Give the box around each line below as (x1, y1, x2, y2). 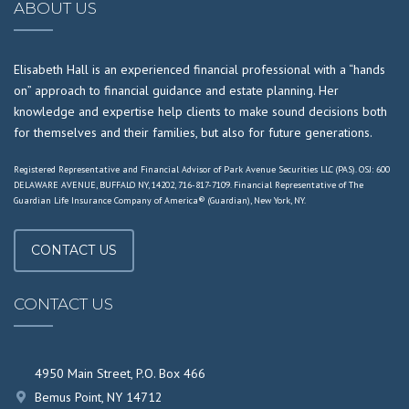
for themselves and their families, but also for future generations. (14, 123, 372, 141)
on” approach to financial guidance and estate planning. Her (14, 81, 339, 99)
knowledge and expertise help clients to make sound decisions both (14, 102, 387, 120)
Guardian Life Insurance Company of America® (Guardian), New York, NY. (14, 194, 306, 206)
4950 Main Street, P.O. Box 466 (35, 364, 205, 382)
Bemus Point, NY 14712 (35, 388, 163, 405)
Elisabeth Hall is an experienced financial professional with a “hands (14, 60, 385, 78)
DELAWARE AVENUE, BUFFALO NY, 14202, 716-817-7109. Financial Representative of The (14, 178, 363, 191)
